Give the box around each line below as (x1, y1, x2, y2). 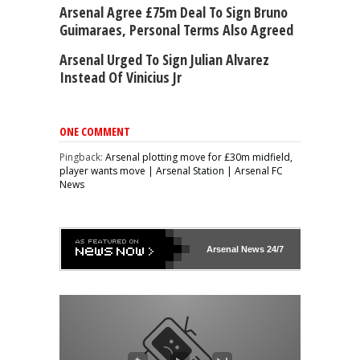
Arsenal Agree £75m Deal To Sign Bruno (59, 2, 288, 22)
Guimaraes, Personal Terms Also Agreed (59, 19, 293, 39)
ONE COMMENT (59, 123, 130, 139)
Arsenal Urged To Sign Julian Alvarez (59, 49, 269, 69)
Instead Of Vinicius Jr (59, 67, 182, 87)
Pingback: (59, 149, 105, 164)
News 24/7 (238, 243, 284, 254)
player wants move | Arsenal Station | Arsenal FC (59, 163, 283, 178)
